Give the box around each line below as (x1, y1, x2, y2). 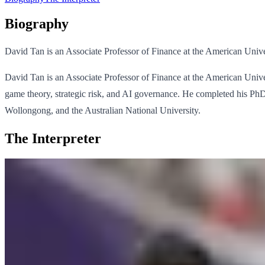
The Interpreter (5, 131, 101, 147)
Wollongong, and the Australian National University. (5, 105, 201, 116)
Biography (5, 15, 69, 31)
